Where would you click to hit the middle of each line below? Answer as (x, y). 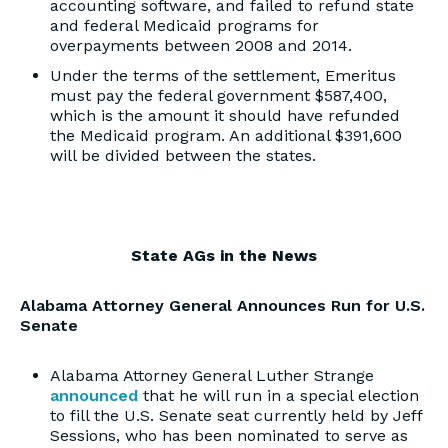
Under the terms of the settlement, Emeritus (223, 75)
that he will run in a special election (278, 395)
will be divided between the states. (183, 155)
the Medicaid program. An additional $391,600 (226, 135)
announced (94, 395)
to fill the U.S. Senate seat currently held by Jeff (236, 415)
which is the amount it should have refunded (225, 115)
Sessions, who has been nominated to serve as (229, 435)
